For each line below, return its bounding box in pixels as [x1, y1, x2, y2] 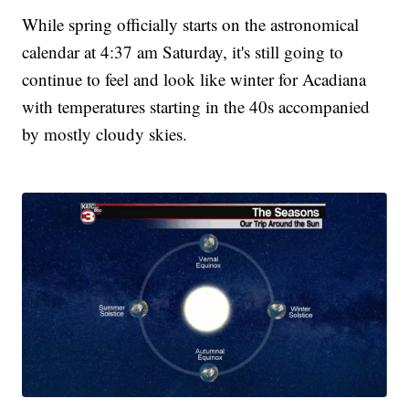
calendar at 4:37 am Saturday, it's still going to [22, 39, 344, 63]
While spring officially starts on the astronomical [22, 12, 360, 36]
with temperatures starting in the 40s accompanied [22, 94, 371, 118]
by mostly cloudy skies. [22, 121, 188, 145]
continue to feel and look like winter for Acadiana [22, 67, 367, 90]
